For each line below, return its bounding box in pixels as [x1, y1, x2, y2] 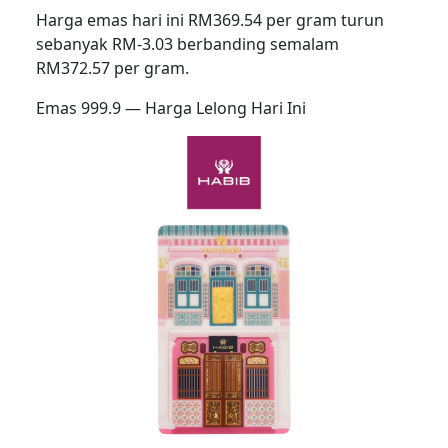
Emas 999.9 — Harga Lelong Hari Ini [36, 97, 306, 120]
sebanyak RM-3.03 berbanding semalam [36, 33, 339, 56]
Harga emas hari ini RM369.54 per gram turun [36, 9, 384, 32]
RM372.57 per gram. [36, 57, 189, 80]
